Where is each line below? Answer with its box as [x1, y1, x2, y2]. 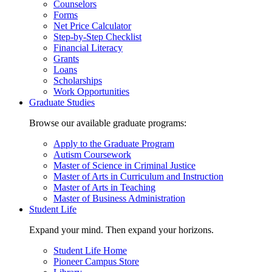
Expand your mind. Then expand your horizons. [29, 225, 214, 236]
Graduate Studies [29, 97, 95, 108]
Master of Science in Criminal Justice [53, 160, 195, 171]
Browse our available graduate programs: [29, 118, 186, 129]
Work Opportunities [53, 86, 129, 97]
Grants [53, 53, 79, 64]
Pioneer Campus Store [53, 256, 139, 267]
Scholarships [53, 75, 102, 86]
